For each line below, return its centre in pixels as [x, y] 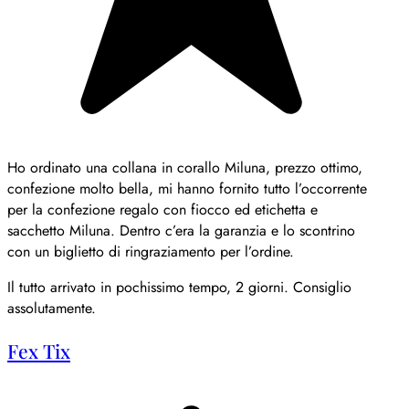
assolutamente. [52, 309]
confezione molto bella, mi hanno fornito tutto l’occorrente [187, 189]
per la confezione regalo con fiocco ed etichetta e [163, 210]
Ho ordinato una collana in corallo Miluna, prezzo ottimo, [185, 168]
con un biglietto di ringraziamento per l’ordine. [151, 252]
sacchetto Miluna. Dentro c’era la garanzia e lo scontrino [181, 231]
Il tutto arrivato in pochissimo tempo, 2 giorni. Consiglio [179, 288]
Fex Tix [39, 350]
